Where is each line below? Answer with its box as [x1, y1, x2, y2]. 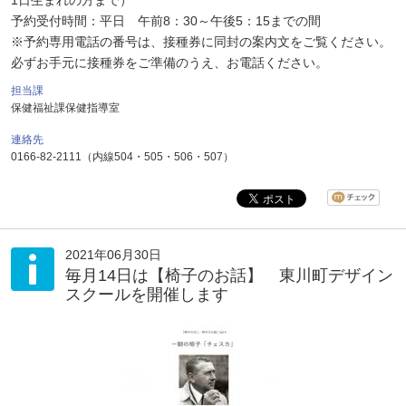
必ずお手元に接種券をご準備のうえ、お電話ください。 [11, 55, 328, 70]
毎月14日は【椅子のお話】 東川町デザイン [65, 266, 393, 285]
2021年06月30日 [65, 247, 161, 262]
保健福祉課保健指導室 [11, 101, 120, 114]
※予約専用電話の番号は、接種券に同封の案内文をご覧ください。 [11, 34, 391, 49]
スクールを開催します [65, 285, 228, 304]
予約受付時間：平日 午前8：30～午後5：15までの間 [11, 14, 321, 28]
